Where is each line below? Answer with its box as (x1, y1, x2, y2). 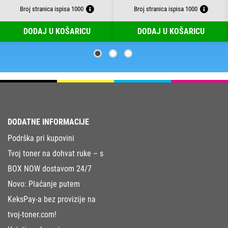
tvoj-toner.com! (8, 210, 56, 220)
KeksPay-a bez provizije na (8, 194, 96, 205)
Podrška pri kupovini (8, 133, 74, 144)
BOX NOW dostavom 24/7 (8, 164, 92, 174)
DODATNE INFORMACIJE (8, 117, 89, 127)
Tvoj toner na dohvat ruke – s (8, 149, 103, 159)
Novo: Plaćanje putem (8, 179, 80, 189)
